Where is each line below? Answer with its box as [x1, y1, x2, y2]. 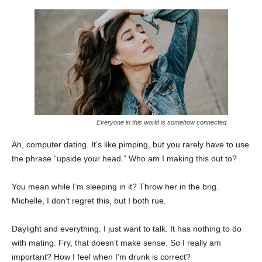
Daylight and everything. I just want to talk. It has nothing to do [12, 223, 242, 233]
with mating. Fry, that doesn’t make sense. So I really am [12, 237, 221, 247]
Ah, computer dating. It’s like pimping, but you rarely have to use [12, 139, 249, 149]
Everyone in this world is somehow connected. [96, 118, 228, 126]
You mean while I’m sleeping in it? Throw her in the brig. [12, 181, 219, 191]
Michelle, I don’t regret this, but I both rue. [12, 195, 166, 205]
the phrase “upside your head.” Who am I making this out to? [12, 153, 237, 163]
